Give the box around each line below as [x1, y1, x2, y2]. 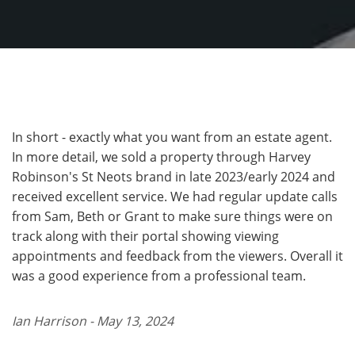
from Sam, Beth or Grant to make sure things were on [12, 207, 333, 225]
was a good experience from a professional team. [12, 266, 306, 284]
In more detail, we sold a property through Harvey [12, 147, 311, 166]
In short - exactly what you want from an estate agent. [12, 128, 332, 146]
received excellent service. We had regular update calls [12, 187, 338, 205]
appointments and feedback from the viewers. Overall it [12, 246, 343, 265]
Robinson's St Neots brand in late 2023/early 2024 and [12, 167, 335, 185]
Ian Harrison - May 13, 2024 [12, 311, 174, 330]
